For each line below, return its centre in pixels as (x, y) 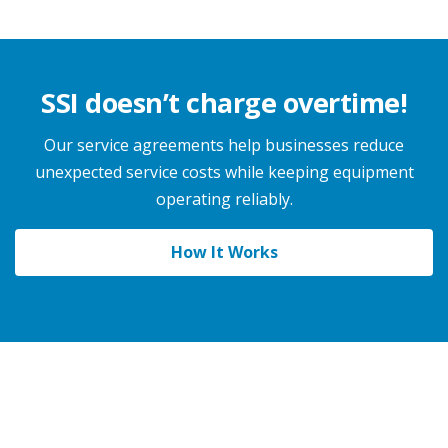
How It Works (224, 252)
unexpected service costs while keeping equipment (224, 172)
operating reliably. (224, 199)
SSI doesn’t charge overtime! (224, 102)
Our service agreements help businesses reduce (224, 145)
